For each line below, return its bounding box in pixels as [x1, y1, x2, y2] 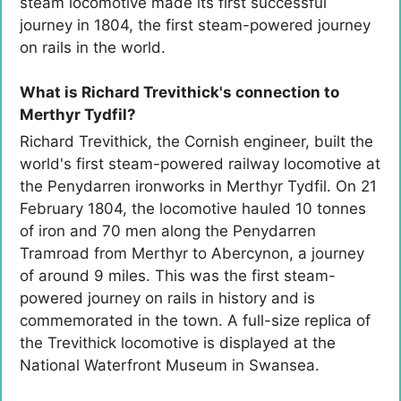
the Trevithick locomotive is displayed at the [20, 334, 336, 353]
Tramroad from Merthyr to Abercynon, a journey [20, 244, 364, 263]
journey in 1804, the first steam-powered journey [20, 15, 371, 34]
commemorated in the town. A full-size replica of [20, 311, 371, 330]
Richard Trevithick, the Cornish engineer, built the [20, 132, 373, 151]
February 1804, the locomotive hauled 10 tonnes [20, 200, 366, 218]
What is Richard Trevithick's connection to [20, 83, 339, 102]
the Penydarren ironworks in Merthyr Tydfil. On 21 [20, 177, 377, 196]
